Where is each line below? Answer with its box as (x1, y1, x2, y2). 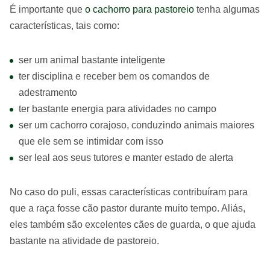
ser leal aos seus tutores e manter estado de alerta (19, 152, 233, 163)
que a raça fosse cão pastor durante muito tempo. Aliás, (10, 203, 245, 213)
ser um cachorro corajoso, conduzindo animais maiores (19, 120, 254, 130)
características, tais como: (10, 20, 119, 31)
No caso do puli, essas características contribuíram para (10, 187, 248, 197)
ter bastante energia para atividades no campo (19, 104, 216, 114)
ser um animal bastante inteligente (19, 55, 165, 65)
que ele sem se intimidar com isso (19, 136, 163, 146)
